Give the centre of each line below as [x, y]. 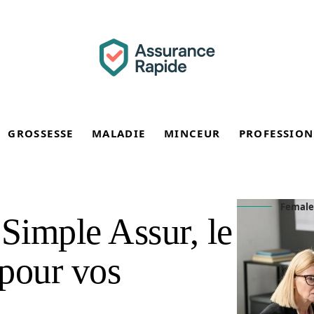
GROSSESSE [41, 133]
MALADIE [118, 133]
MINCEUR [192, 133]
